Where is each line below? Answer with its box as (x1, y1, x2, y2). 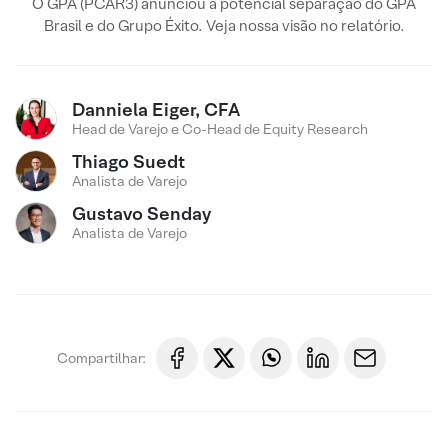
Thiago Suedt (72, 150, 185, 173)
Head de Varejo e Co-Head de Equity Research (72, 120, 368, 138)
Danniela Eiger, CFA (72, 98, 240, 121)
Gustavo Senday (72, 202, 211, 225)
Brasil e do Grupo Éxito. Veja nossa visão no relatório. (43, 16, 405, 35)
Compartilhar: (57, 348, 146, 367)
